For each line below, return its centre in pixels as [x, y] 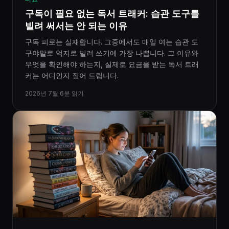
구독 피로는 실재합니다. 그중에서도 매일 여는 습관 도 [112, 42]
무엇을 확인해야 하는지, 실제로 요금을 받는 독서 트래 [112, 64]
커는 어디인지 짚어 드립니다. [72, 75]
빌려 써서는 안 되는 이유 [76, 26]
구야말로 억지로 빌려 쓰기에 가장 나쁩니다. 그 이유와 [112, 53]
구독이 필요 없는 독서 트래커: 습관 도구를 [112, 14]
